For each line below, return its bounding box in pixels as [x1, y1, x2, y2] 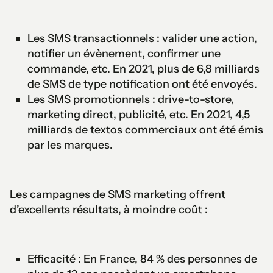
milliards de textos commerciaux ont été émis [27, 122, 263, 136]
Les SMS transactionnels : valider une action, [27, 31, 257, 45]
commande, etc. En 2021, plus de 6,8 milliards [27, 62, 260, 76]
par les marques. [27, 138, 113, 152]
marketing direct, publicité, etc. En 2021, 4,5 [27, 107, 250, 121]
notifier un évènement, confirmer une [27, 46, 221, 60]
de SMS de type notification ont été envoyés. [27, 77, 257, 91]
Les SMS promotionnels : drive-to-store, [27, 92, 234, 106]
